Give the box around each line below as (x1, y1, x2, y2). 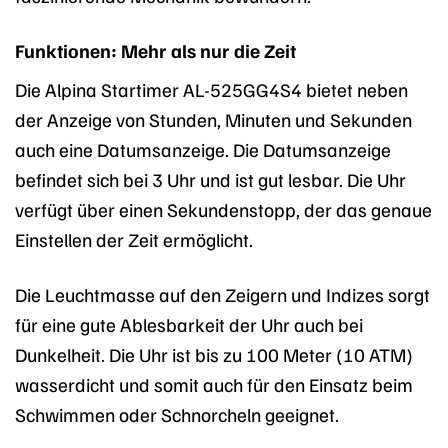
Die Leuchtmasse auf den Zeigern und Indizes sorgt (15, 282, 430, 307)
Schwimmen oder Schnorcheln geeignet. (15, 402, 339, 427)
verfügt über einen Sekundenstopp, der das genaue (15, 197, 432, 222)
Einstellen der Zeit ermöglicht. (15, 227, 253, 252)
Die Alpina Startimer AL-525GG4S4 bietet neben (15, 77, 408, 102)
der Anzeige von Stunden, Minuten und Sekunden (15, 107, 412, 132)
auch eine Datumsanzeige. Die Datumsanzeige (15, 137, 391, 162)
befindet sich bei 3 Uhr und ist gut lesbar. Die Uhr (15, 167, 406, 192)
